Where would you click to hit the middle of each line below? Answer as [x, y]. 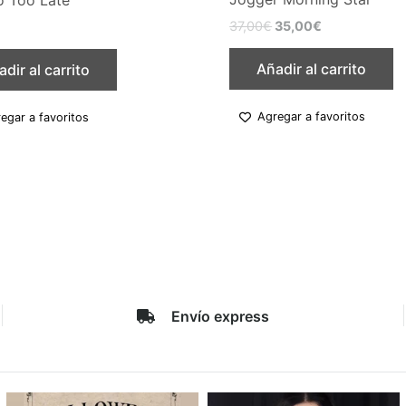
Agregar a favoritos [312, 117]
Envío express [220, 317]
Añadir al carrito [312, 68]
